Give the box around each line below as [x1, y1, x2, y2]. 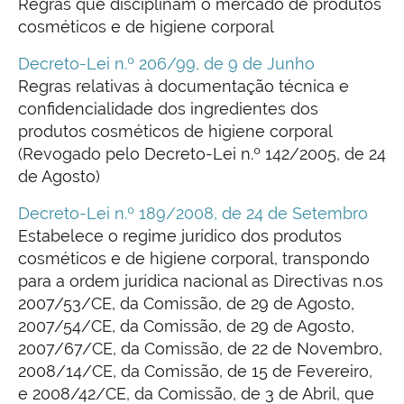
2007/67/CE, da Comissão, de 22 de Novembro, [18, 339, 382, 359]
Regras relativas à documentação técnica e [18, 77, 349, 96]
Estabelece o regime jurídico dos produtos [18, 226, 342, 246]
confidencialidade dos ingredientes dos [18, 99, 318, 119]
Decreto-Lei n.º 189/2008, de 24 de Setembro [18, 204, 368, 224]
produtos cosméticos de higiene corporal [18, 122, 332, 142]
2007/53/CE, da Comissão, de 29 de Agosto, [18, 294, 354, 314]
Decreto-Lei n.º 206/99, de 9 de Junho [18, 54, 315, 74]
